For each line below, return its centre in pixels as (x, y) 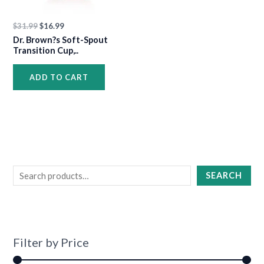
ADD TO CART (59, 77)
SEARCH (224, 176)
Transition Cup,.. (46, 51)
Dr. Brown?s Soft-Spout (61, 40)
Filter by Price (51, 242)
